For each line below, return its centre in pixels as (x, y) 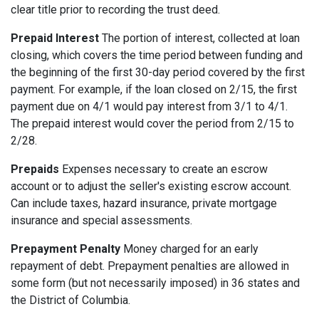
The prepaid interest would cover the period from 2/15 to (152, 124)
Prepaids (35, 169)
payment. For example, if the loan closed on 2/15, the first (154, 90)
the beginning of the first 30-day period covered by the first (158, 73)
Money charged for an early (189, 249)
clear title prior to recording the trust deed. (115, 10)
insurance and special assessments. (101, 221)
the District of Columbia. (70, 300)
